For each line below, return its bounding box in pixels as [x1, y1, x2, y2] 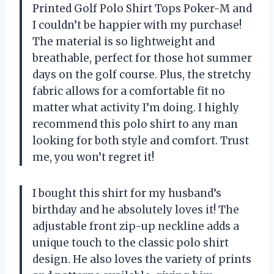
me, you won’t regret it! [32, 150, 154, 164]
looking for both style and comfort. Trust [32, 133, 249, 147]
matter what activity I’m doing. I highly [32, 100, 239, 114]
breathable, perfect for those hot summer [32, 51, 252, 65]
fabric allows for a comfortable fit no [32, 84, 225, 98]
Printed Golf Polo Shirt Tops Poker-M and [32, 1, 252, 15]
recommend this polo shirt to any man [32, 117, 238, 131]
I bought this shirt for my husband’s [32, 186, 221, 200]
